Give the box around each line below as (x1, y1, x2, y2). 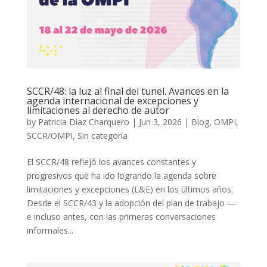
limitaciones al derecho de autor (26, 103, 169, 117)
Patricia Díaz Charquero (38, 116, 129, 128)
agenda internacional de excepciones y (26, 94, 198, 107)
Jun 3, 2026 (138, 116, 182, 128)
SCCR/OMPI (26, 129, 73, 141)
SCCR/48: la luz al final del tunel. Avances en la (26, 84, 229, 98)
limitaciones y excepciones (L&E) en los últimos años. (26, 183, 233, 195)
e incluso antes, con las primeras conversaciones (26, 210, 216, 222)
